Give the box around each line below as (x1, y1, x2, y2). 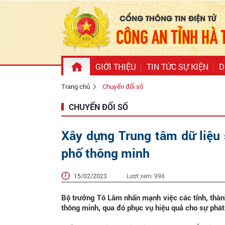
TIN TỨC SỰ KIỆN (147, 61, 208, 72)
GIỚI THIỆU (95, 61, 136, 72)
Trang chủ (61, 82, 90, 91)
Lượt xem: (127, 172, 154, 180)
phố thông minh (61, 145, 150, 161)
